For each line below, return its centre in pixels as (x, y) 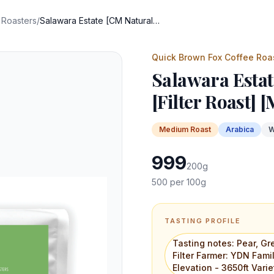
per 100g (187, 182)
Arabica (240, 129)
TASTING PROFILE (203, 221)
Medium (174, 129)
